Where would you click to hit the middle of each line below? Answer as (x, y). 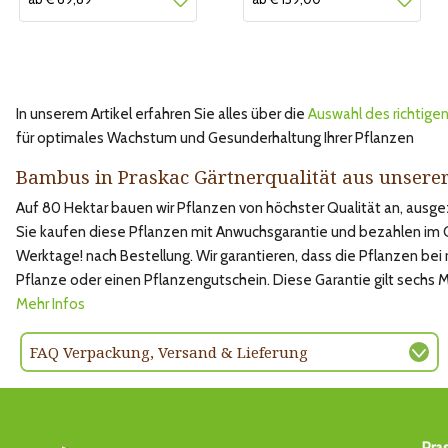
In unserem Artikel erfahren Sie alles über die (162, 113)
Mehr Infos (50, 303)
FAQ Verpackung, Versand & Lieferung (169, 351)
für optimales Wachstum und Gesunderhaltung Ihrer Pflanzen (216, 137)
